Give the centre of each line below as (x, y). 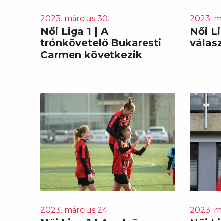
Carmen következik (91, 55)
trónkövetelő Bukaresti (101, 43)
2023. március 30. (75, 18)
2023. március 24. (74, 210)
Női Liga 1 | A (74, 31)
